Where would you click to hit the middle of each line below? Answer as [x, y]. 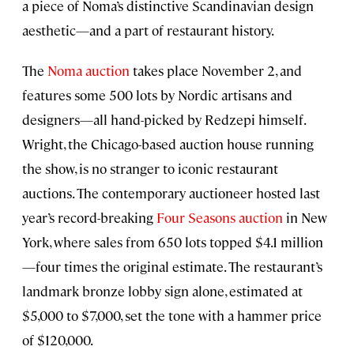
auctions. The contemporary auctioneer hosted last [171, 193]
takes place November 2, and [216, 71]
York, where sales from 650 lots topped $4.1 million [173, 242]
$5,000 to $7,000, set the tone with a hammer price [172, 316]
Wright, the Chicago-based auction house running [168, 144]
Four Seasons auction [220, 218]
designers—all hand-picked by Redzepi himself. [164, 120]
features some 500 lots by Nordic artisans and [157, 95]
